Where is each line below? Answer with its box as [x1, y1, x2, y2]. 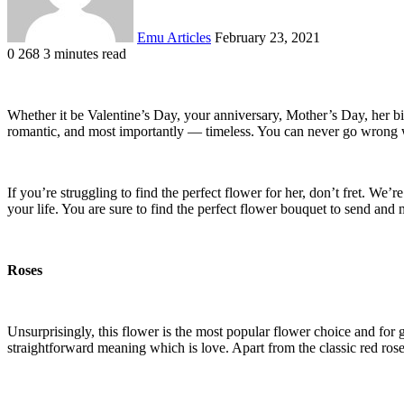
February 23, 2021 [215, 29, 320, 45]
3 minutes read [43, 45, 126, 61]
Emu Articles [137, 29, 211, 45]
